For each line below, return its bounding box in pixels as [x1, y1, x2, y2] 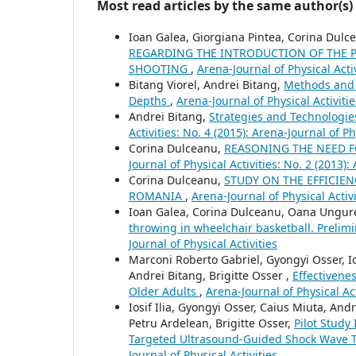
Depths [129, 93, 170, 108]
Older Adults [129, 284, 199, 299]
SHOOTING [129, 61, 191, 76]
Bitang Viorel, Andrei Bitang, [129, 77, 284, 92]
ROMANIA [129, 188, 185, 203]
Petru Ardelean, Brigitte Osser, [129, 315, 294, 331]
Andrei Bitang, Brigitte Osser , [129, 268, 292, 283]
